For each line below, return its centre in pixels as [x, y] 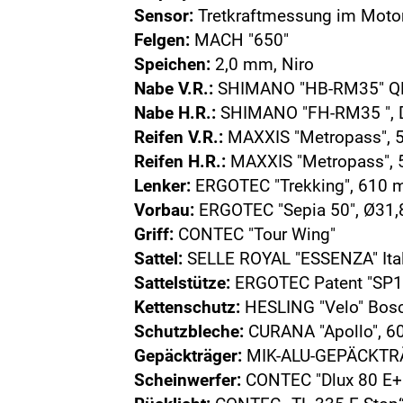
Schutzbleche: [189, 331]
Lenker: [163, 186]
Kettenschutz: [188, 307]
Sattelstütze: [183, 283]
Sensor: [164, 16]
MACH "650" [240, 40]
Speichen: [173, 64]
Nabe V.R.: [174, 89]
